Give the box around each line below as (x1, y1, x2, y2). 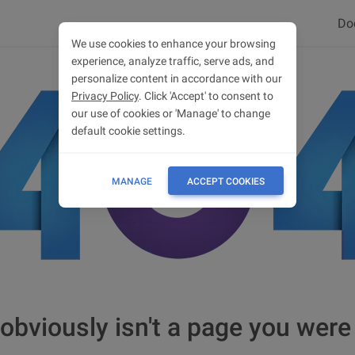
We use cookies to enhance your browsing (71, 37, 276, 50)
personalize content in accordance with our (71, 72, 282, 85)
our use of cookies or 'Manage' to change (71, 107, 270, 120)
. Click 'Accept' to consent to (139, 90, 273, 102)
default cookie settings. (71, 124, 185, 137)
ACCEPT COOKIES (187, 176, 265, 187)
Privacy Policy (71, 90, 139, 102)
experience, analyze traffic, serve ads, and (71, 55, 274, 67)
